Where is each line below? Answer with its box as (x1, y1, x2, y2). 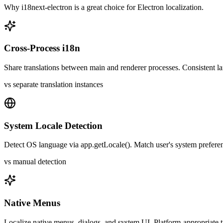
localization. (164, 2, 204, 11)
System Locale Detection (4, 120, 103, 131)
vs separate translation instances (4, 80, 103, 89)
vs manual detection (4, 157, 66, 166)
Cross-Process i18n (4, 43, 80, 54)
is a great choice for (72, 2, 137, 11)
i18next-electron (21, 2, 72, 11)
